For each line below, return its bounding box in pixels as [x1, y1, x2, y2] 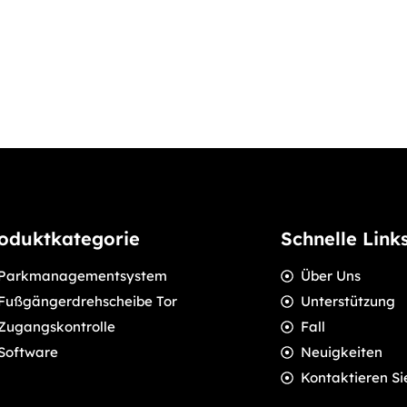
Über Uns [301, 267, 362, 285]
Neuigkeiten [301, 343, 383, 362]
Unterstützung [301, 293, 396, 311]
